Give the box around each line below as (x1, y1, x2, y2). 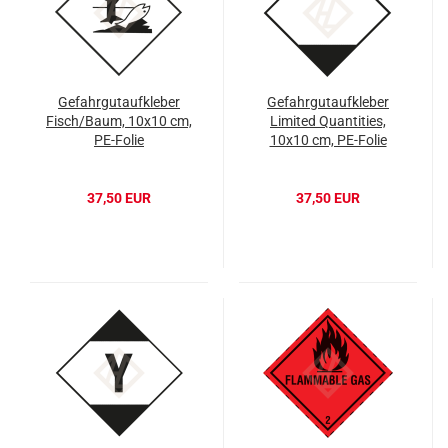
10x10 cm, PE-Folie (269, 132, 387, 149)
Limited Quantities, (270, 113, 386, 130)
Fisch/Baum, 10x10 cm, (46, 113, 192, 130)
